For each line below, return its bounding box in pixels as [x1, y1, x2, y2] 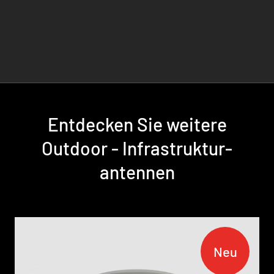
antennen [99, 160, 175, 183]
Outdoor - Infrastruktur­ [42, 136, 232, 159]
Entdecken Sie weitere [47, 113, 227, 135]
